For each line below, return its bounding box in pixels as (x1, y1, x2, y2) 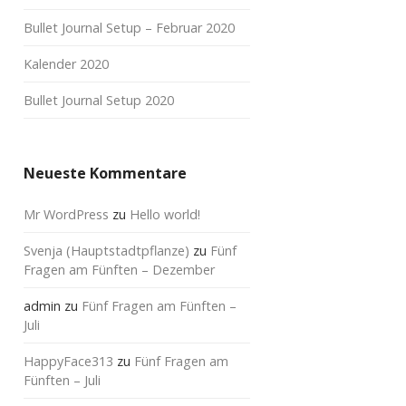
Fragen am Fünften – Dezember (24, 261, 215, 278)
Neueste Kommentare (24, 163, 187, 183)
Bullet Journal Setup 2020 (24, 92, 174, 109)
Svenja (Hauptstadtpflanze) (24, 242, 189, 259)
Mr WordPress (24, 206, 109, 223)
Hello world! (130, 206, 200, 223)
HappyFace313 (24, 353, 113, 370)
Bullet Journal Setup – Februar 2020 (24, 19, 235, 36)
